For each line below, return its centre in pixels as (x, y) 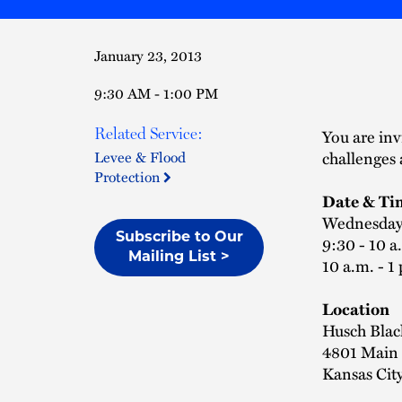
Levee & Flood (140, 157)
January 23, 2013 (148, 55)
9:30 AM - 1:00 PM (156, 93)
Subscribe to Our (179, 238)
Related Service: (149, 133)
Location (356, 308)
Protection (129, 176)
